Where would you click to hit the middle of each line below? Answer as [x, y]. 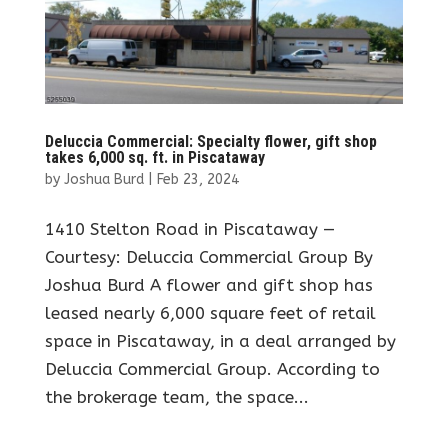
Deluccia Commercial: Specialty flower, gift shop [210, 141]
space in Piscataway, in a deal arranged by [220, 340]
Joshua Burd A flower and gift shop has [208, 284]
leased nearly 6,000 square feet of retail [210, 312]
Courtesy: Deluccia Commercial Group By [208, 256]
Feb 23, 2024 [197, 179]
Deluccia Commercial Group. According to [212, 368]
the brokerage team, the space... [176, 396]
